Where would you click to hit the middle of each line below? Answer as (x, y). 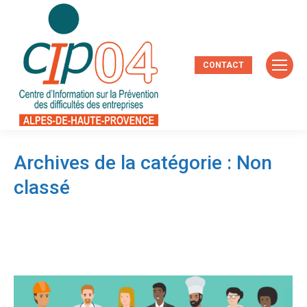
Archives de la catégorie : (125, 163)
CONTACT (223, 65)
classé (42, 187)
